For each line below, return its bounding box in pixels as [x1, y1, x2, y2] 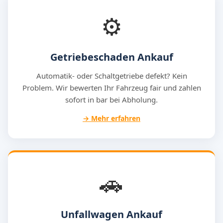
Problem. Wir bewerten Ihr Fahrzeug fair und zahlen [22, 83, 201, 93]
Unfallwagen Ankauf [61, 208, 162, 221]
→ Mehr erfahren [83, 113, 140, 123]
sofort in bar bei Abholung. [65, 95, 158, 105]
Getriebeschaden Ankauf [50, 50, 173, 64]
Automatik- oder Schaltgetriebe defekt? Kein [36, 71, 187, 81]
